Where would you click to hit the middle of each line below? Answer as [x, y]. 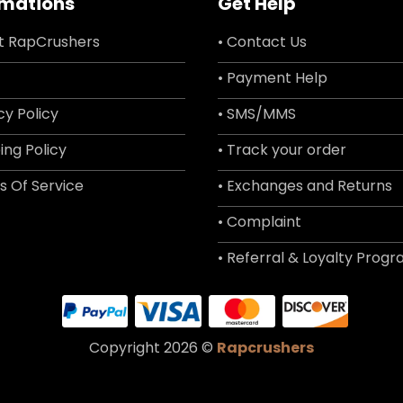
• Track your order [282, 150]
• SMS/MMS [257, 114]
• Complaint [260, 222]
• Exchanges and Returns [305, 186]
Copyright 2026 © [153, 348]
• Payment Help [273, 78]
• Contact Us [262, 42]
